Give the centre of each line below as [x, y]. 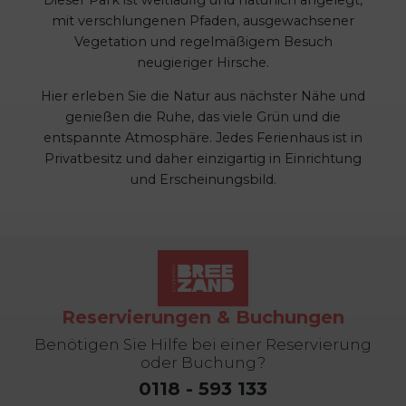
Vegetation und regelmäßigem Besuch [203, 41]
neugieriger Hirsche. [203, 62]
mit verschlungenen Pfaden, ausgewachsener [203, 20]
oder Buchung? [203, 362]
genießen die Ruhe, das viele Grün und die [203, 117]
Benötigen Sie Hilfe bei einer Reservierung [203, 344]
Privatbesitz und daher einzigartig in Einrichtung [203, 159]
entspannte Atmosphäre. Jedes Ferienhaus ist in [203, 138]
